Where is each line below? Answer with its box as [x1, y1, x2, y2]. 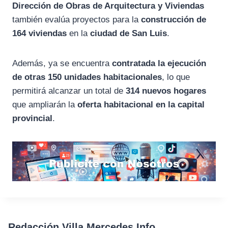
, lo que [162, 72, 190, 82]
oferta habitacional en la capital [77, 100, 205, 110]
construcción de [141, 15, 206, 25]
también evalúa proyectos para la [12, 15, 141, 25]
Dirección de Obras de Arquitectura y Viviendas [12, 1, 204, 11]
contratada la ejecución [112, 59, 206, 69]
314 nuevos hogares [126, 86, 206, 96]
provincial [12, 113, 52, 124]
